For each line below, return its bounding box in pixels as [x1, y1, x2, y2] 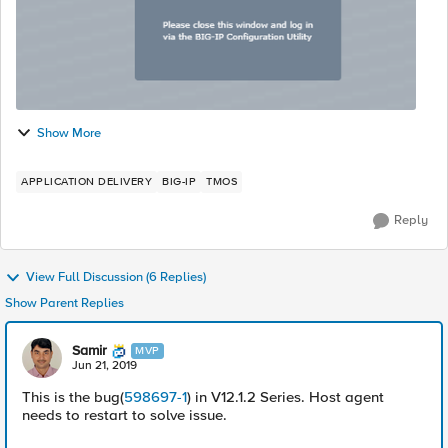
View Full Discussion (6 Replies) [26, 269, 206, 286]
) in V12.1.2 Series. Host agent [187, 388, 384, 406]
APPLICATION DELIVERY [21, 175, 152, 188]
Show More [37, 124, 101, 141]
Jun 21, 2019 [72, 358, 137, 373]
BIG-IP [162, 175, 196, 188]
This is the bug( [22, 388, 124, 406]
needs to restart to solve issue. [22, 406, 227, 424]
